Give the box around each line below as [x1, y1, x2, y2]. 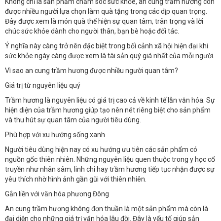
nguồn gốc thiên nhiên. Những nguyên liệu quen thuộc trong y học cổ [5, 155, 215, 163]
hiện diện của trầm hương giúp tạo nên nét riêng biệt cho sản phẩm [5, 106, 211, 114]
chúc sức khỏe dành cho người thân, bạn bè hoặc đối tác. [5, 27, 179, 35]
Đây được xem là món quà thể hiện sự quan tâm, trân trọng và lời [5, 17, 203, 25]
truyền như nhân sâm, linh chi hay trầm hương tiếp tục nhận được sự [5, 165, 215, 173]
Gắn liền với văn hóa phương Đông [5, 189, 109, 198]
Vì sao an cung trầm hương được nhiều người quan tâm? [5, 66, 178, 74]
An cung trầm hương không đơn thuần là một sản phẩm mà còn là [5, 204, 208, 213]
